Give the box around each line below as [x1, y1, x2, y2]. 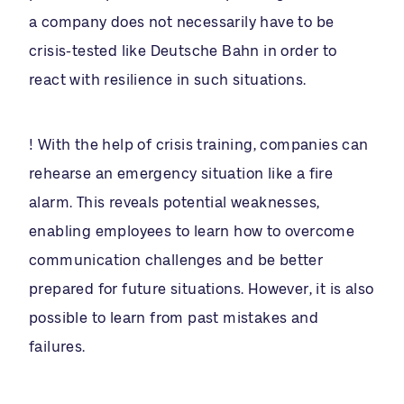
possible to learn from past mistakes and [29, 309, 318, 326]
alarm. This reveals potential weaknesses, [29, 194, 320, 210]
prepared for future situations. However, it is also [29, 280, 374, 297]
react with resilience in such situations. [29, 71, 307, 87]
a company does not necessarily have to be [29, 14, 335, 30]
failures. [29, 338, 86, 354]
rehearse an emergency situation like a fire [29, 165, 334, 181]
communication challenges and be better [29, 252, 324, 268]
